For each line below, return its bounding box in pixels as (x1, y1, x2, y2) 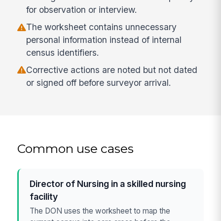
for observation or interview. (26, 4, 138, 15)
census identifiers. (26, 47, 100, 58)
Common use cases (17, 141, 134, 156)
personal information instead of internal (26, 35, 182, 45)
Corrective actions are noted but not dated (26, 65, 198, 75)
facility (30, 191, 58, 202)
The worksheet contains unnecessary (26, 22, 177, 33)
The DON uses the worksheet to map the (30, 206, 171, 216)
